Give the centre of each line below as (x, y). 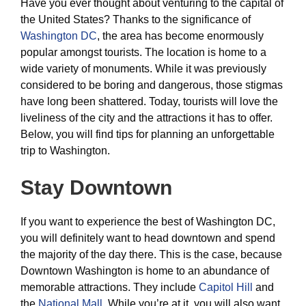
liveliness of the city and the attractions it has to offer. (147, 118)
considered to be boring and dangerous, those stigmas (152, 85)
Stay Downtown (96, 187)
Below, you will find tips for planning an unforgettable (148, 134)
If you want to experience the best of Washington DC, (148, 222)
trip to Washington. (65, 151)
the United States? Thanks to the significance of (136, 19)
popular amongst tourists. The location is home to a (143, 52)
